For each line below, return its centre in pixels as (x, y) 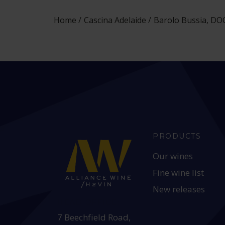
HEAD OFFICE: (88, 203)
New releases (179, 189)
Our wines (173, 156)
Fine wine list (179, 173)
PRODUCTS (177, 136)
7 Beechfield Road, (94, 217)
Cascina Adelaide (115, 20)
